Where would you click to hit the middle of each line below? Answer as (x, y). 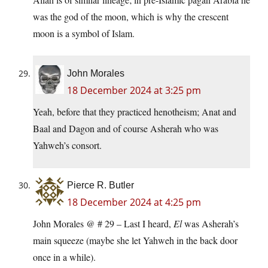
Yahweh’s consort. (67, 145)
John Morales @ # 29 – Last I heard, (103, 224)
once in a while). (64, 257)
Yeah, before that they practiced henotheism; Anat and (135, 112)
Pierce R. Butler (100, 185)
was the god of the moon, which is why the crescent (131, 17)
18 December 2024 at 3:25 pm (134, 91)
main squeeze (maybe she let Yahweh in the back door (135, 240)
